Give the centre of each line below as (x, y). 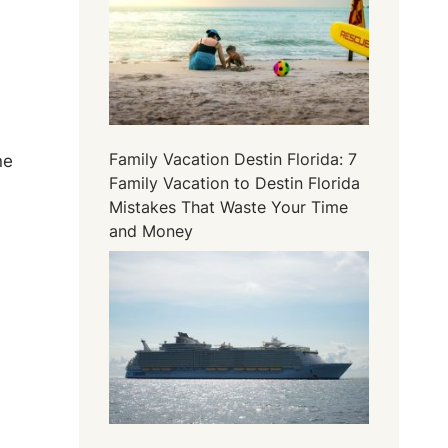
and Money (151, 230)
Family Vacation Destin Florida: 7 (233, 158)
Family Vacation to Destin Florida (235, 182)
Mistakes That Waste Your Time (229, 206)
